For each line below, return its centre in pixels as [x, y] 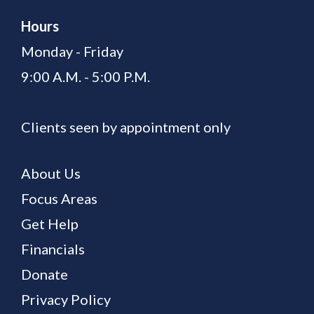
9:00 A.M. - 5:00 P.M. [86, 77]
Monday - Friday [72, 52]
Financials [53, 249]
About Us [51, 173]
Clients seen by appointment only [126, 127]
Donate [45, 274]
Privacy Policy [66, 300]
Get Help [50, 224]
